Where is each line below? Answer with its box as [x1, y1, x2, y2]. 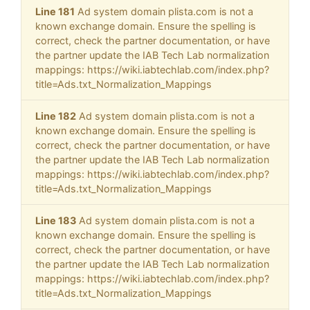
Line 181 [35, 6, 75, 18]
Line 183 [35, 215, 76, 227]
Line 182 [35, 110, 76, 122]
